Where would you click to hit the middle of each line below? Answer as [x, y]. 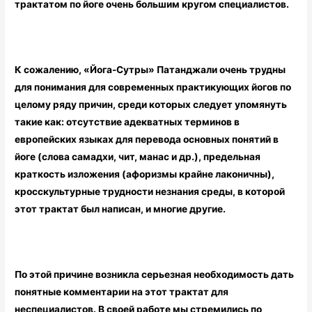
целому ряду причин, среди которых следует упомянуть [151, 104]
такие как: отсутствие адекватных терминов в [127, 122]
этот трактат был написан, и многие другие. [120, 209]
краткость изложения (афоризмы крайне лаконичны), [145, 174]
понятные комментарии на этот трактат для [122, 291]
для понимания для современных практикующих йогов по [153, 87]
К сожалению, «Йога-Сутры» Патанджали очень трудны [150, 69]
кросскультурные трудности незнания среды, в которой [150, 191]
